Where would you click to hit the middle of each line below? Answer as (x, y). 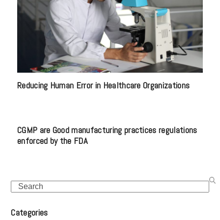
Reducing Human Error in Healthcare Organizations (103, 85)
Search (24, 186)
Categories (29, 213)
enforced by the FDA (52, 141)
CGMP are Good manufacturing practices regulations (107, 130)
